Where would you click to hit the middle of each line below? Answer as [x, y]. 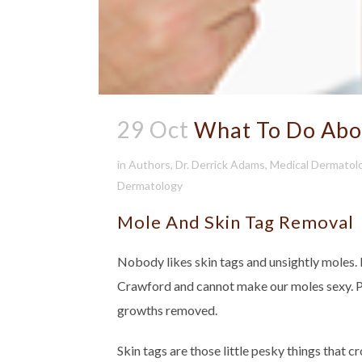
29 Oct [153, 130]
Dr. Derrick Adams [220, 165]
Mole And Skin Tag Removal [236, 222]
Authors [149, 165]
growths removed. [167, 310]
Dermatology [150, 186]
